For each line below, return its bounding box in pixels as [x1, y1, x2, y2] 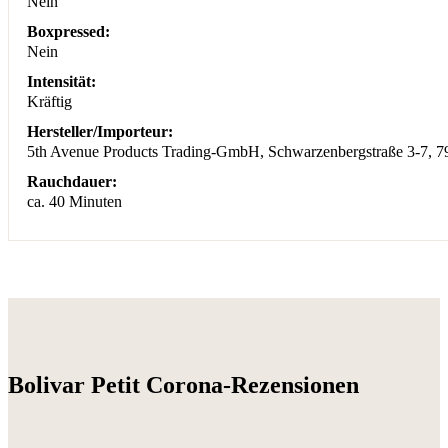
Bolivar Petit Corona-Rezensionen [8, 372, 359, 399]
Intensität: [27, 72, 97, 92]
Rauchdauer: [27, 172, 118, 192]
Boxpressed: [27, 22, 111, 42]
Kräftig [27, 92, 73, 112]
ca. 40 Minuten [27, 192, 123, 212]
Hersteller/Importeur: [27, 122, 174, 142]
